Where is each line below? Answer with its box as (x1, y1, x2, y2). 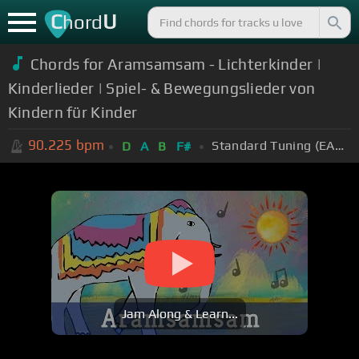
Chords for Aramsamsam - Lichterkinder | (30, 54, 322, 73)
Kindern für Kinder (7, 103, 138, 121)
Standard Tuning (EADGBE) (334, 137, 344, 153)
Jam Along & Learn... (121, 306, 238, 322)
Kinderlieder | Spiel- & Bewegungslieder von (7, 79, 316, 97)
